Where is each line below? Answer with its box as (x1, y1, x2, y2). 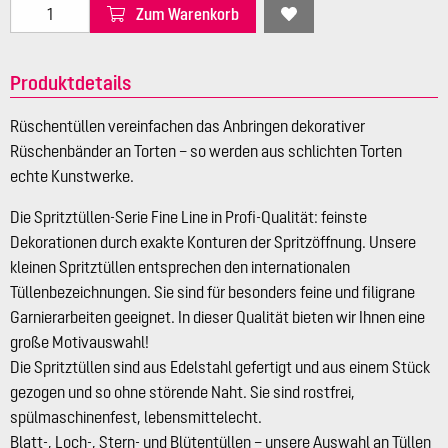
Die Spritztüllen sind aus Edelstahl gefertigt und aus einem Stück (10, 358, 430, 377)
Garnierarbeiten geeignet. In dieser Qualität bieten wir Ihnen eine (10, 308, 425, 327)
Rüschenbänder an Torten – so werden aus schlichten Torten (10, 142, 402, 161)
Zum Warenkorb (136, 4, 239, 23)
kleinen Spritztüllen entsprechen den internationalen (10, 258, 350, 277)
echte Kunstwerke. (10, 167, 134, 186)
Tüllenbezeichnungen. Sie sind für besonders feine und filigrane (10, 283, 415, 302)
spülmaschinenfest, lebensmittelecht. (10, 408, 262, 427)
